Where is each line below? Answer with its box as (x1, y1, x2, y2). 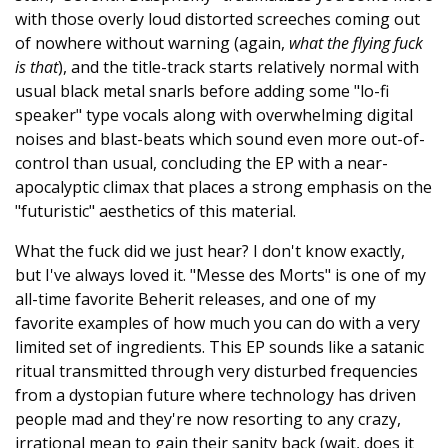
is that (15, 56, 58, 78)
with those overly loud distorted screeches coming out (15, 8, 420, 30)
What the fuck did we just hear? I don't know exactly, (15, 240, 405, 262)
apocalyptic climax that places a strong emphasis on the (15, 176, 432, 198)
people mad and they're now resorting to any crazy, (15, 408, 401, 430)
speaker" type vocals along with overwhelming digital (15, 104, 413, 126)
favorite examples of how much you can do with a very (15, 312, 420, 334)
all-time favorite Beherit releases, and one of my (15, 288, 376, 310)
